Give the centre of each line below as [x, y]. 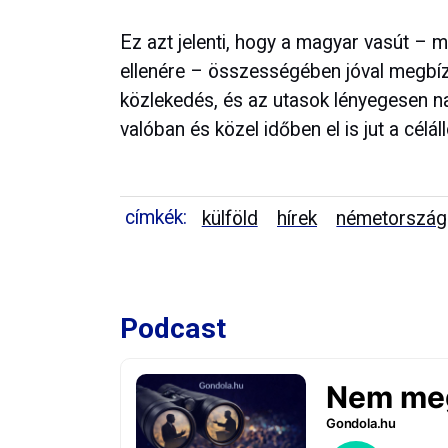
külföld [229, 218]
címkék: [156, 217]
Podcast [173, 328]
